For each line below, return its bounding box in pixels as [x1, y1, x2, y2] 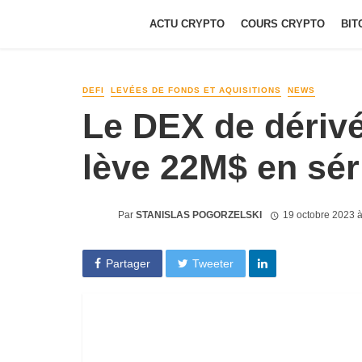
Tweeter [192, 256, 234, 270]
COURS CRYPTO [241, 18, 325, 30]
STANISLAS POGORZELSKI [136, 208, 262, 221]
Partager [105, 256, 150, 270]
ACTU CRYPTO [149, 18, 225, 30]
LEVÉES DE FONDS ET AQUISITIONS [111, 86, 281, 95]
